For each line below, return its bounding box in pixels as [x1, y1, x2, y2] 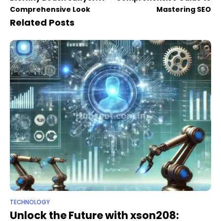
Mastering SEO [156, 4, 211, 15]
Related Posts [10, 16, 74, 29]
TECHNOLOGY [10, 198, 50, 207]
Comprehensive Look [10, 4, 90, 15]
